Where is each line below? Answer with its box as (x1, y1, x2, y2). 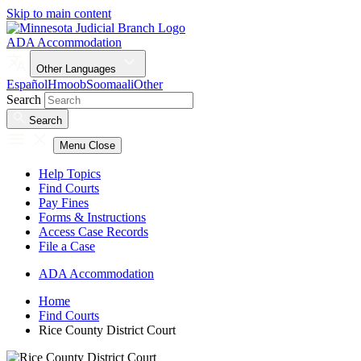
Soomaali (86, 77, 134, 91)
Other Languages (36, 63, 119, 75)
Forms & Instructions (39, 210, 146, 224)
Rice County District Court (39, 323, 176, 337)
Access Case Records (39, 225, 148, 239)
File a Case (39, 239, 95, 253)
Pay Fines (39, 196, 89, 210)
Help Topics (39, 167, 101, 180)
